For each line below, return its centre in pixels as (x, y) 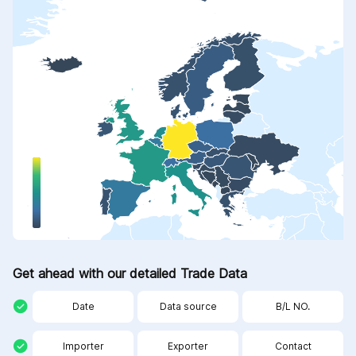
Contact (293, 346)
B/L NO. (293, 306)
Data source (188, 306)
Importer (83, 346)
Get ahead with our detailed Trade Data (130, 273)
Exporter (188, 346)
